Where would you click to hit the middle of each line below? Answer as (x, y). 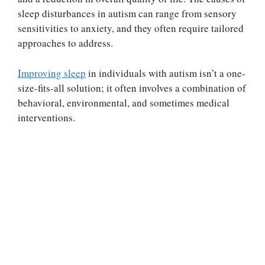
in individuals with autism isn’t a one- (166, 73)
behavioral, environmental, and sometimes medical (124, 102)
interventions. (46, 117)
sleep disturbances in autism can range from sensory (127, 13)
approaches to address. (65, 43)
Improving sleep (52, 73)
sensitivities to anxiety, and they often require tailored (131, 28)
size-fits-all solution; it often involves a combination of (132, 88)
